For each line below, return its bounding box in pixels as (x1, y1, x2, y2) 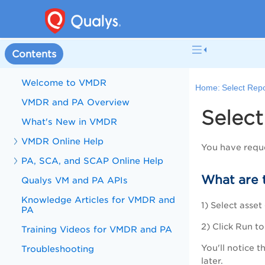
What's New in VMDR (21, 117, 118, 127)
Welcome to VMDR (21, 77, 107, 88)
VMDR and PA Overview (21, 97, 130, 107)
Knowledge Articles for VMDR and (21, 195, 176, 205)
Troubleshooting (21, 244, 95, 254)
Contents (12, 48, 56, 60)
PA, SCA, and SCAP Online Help (21, 156, 164, 166)
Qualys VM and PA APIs (21, 175, 128, 185)
